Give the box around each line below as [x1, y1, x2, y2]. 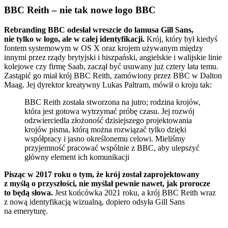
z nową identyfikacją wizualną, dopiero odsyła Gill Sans [4, 197, 185, 207]
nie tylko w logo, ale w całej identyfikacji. [4, 35, 145, 44]
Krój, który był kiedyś [145, 35, 217, 44]
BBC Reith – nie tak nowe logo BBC [4, 5, 156, 16]
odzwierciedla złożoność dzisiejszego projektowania [24, 116, 192, 125]
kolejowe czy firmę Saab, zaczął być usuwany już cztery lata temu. [4, 62, 218, 71]
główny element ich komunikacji [24, 153, 131, 162]
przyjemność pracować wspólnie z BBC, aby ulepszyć [24, 144, 199, 153]
